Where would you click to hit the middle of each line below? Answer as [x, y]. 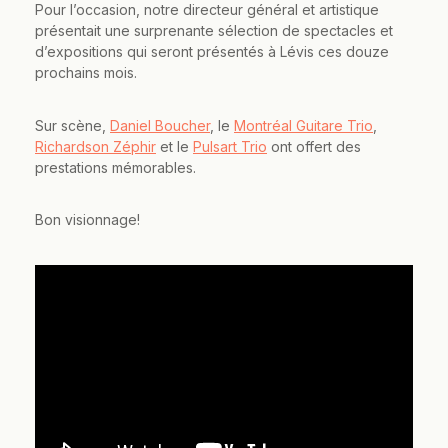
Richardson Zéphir [95, 146]
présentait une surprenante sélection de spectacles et [214, 31]
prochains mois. [86, 73]
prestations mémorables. [115, 167]
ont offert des [314, 146]
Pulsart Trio [230, 146]
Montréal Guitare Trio [303, 125]
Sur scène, [72, 125]
